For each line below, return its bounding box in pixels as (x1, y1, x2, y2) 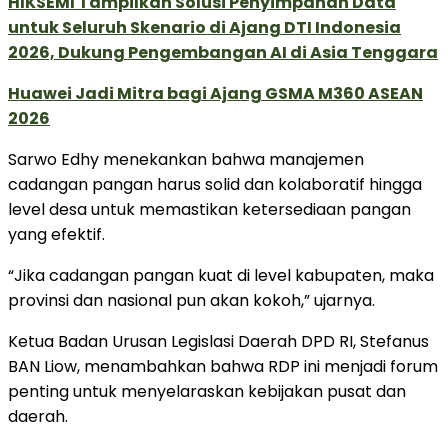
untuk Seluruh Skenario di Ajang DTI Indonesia (8, 16, 401, 40)
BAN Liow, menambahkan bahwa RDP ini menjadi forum (8, 355, 438, 379)
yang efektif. (8, 223, 105, 247)
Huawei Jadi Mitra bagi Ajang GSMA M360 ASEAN (8, 82, 423, 106)
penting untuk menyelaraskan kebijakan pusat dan (8, 380, 406, 404)
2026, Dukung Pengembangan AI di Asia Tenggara (8, 41, 438, 65)
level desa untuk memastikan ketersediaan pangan (8, 198, 411, 222)
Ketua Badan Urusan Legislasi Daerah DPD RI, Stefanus (8, 330, 429, 354)
